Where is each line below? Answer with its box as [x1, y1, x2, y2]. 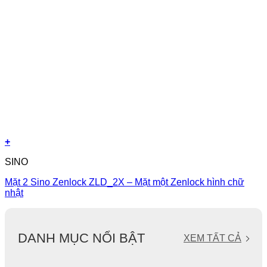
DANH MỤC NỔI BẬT [18, 231, 145, 246]
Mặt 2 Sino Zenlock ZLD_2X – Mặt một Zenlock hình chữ [5, 177, 244, 187]
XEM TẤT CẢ [184, 233, 241, 244]
